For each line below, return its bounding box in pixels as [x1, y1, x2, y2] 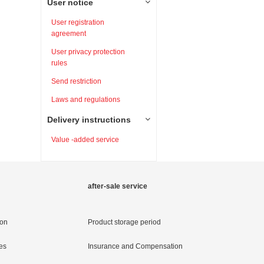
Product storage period [88, 218, 161, 226]
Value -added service [51, 136, 119, 144]
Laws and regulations [51, 95, 120, 104]
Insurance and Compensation [88, 242, 183, 250]
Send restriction [51, 77, 101, 85]
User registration [51, 18, 104, 27]
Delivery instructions [47, 115, 131, 124]
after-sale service [88, 182, 147, 190]
